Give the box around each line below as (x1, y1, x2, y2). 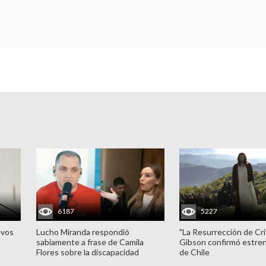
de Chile (179, 246, 210, 257)
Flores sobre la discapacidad (36, 246, 139, 257)
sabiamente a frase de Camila (36, 236, 144, 247)
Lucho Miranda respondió (36, 226, 129, 237)
